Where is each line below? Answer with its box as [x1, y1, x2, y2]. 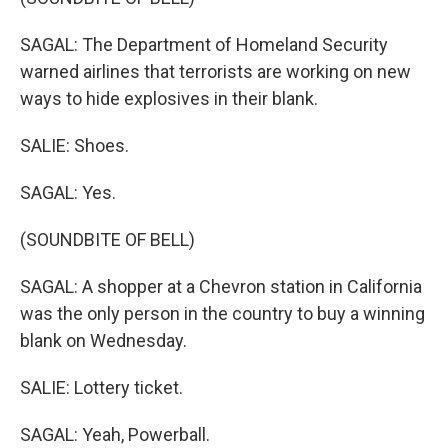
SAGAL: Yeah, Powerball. [20, 424, 210, 445]
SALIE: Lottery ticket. [20, 377, 183, 398]
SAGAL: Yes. [20, 182, 116, 203]
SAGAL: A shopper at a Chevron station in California [20, 276, 422, 297]
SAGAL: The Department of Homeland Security [20, 34, 388, 55]
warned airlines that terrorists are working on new [20, 61, 411, 82]
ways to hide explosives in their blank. [20, 88, 318, 109]
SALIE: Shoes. [20, 135, 129, 156]
